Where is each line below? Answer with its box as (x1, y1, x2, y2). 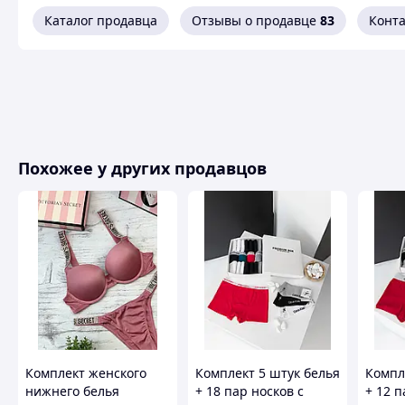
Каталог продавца (44, 12, 157, 29)
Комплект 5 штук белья (195, 364, 340, 381)
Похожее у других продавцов (18, 157, 267, 179)
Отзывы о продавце (192, 12, 316, 29)
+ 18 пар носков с (195, 382, 304, 400)
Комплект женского (25, 364, 146, 381)
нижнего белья (25, 382, 119, 400)
